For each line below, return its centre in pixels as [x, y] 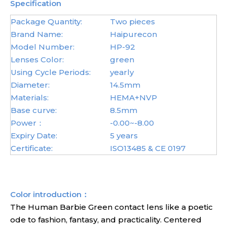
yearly [122, 72]
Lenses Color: [37, 60]
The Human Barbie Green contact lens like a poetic [111, 207]
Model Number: [43, 47]
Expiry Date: [34, 136]
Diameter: [30, 85]
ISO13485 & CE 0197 [148, 148]
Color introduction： [50, 194]
